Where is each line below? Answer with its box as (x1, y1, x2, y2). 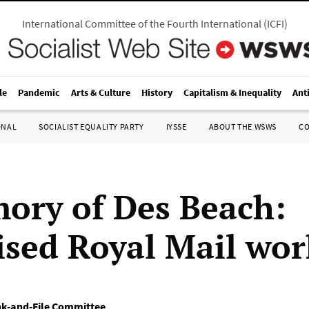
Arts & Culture (71, 86, 130, 99)
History (141, 86, 172, 99)
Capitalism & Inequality (183, 86, 281, 99)
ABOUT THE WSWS (208, 121, 277, 132)
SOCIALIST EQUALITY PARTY (39, 121, 144, 132)
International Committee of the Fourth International (21, 17, 261, 30)
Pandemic (18, 86, 60, 99)
